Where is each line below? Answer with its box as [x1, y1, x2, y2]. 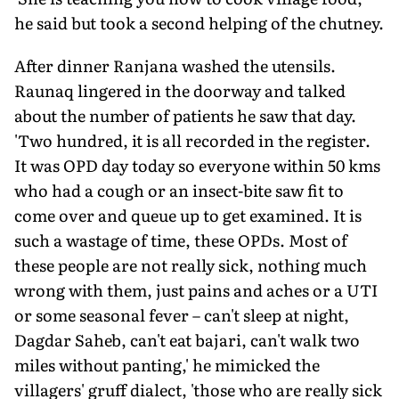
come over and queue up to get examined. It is [14, 202, 362, 227]
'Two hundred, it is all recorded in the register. [14, 127, 370, 152]
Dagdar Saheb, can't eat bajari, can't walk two [14, 327, 360, 352]
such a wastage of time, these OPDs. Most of [14, 227, 347, 252]
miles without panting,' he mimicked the [14, 352, 320, 377]
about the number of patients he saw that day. [14, 102, 356, 127]
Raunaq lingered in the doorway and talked [14, 77, 346, 102]
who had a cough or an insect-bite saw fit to [14, 177, 344, 202]
